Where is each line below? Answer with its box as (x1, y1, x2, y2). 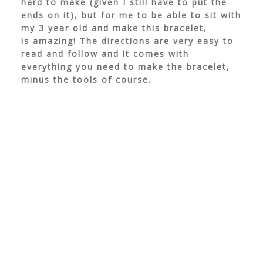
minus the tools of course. (21, 74, 151, 85)
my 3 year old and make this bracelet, (21, 22, 207, 33)
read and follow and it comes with (21, 48, 189, 59)
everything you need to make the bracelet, (21, 61, 230, 72)
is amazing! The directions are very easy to (21, 35, 234, 46)
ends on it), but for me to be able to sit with (21, 9, 241, 21)
